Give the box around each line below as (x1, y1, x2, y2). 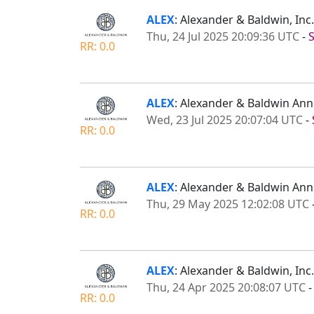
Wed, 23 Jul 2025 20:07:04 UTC (146, 112, 303, 128)
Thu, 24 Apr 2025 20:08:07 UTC (146, 280, 306, 296)
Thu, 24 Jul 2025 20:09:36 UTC (146, 28, 299, 44)
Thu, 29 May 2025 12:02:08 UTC (146, 196, 309, 212)
